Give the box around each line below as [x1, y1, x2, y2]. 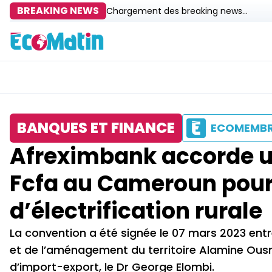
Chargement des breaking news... [106, 5, 248, 17]
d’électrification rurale [10, 195, 262, 226]
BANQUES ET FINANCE [17, 118, 175, 138]
